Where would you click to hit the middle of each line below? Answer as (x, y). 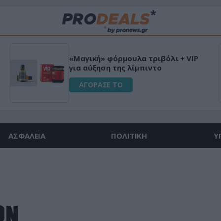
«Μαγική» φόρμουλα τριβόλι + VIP (130, 58)
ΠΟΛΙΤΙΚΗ (129, 136)
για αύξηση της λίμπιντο (112, 68)
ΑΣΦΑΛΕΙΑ (27, 136)
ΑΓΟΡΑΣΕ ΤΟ (97, 85)
